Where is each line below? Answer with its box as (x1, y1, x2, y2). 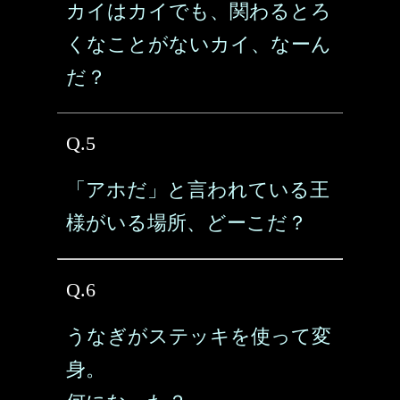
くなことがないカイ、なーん (66, 33, 331, 55)
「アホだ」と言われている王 (66, 179, 329, 201)
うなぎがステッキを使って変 (66, 325, 331, 347)
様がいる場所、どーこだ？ (66, 212, 307, 234)
